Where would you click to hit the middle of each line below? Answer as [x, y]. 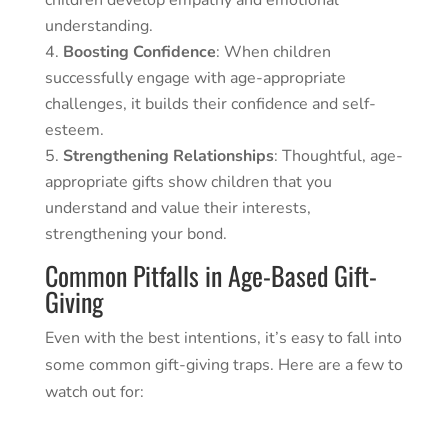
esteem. [74, 130]
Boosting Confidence [139, 52]
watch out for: [94, 392]
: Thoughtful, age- [338, 156]
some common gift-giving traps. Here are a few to [223, 365]
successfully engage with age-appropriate [195, 78]
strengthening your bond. [135, 234]
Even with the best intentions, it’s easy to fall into [223, 338]
